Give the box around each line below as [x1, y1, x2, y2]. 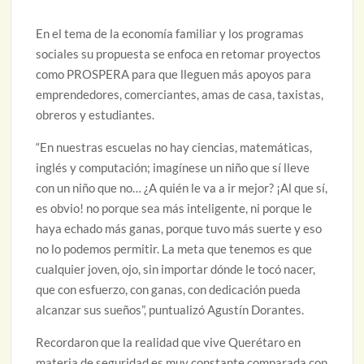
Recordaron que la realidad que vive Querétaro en [36, 334, 301, 349]
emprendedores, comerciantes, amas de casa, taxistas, [36, 86, 324, 102]
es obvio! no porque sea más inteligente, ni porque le [36, 200, 313, 215]
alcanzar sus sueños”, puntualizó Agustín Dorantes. [36, 301, 305, 317]
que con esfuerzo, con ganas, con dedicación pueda [36, 281, 301, 297]
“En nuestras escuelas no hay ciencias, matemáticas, [36, 139, 313, 154]
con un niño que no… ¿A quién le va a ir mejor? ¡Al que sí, [36, 180, 328, 195]
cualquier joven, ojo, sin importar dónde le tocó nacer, [36, 261, 316, 276]
